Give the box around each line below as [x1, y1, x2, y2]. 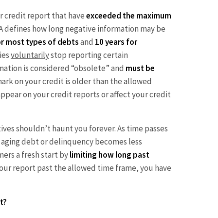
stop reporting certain [49, 49, 128, 60]
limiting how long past [70, 149, 149, 160]
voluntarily [11, 49, 49, 60]
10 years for [95, 36, 137, 47]
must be [126, 62, 155, 73]
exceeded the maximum [86, 10, 171, 21]
